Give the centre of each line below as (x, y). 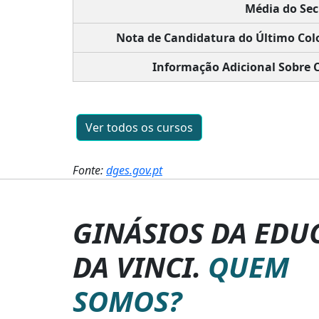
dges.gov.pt (134, 170)
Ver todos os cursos (139, 127)
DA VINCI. (140, 267)
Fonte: (89, 170)
